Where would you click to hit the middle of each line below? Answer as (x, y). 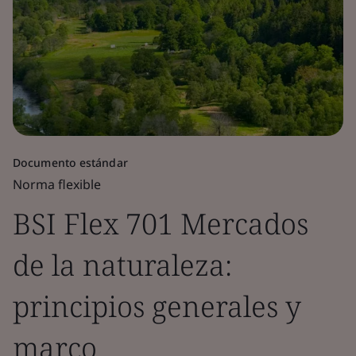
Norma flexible (57, 184)
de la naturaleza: (122, 265)
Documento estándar (70, 163)
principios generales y (157, 306)
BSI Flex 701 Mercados (161, 224)
